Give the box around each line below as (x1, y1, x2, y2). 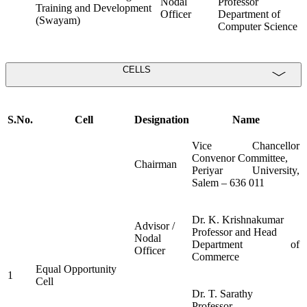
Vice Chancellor (192, 140, 299, 152)
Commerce (192, 251, 239, 263)
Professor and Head (192, 226, 277, 238)
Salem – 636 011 (192, 177, 265, 189)
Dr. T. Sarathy (192, 288, 253, 300)
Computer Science (218, 21, 297, 33)
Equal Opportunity (36, 263, 116, 275)
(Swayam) (36, 14, 80, 27)
